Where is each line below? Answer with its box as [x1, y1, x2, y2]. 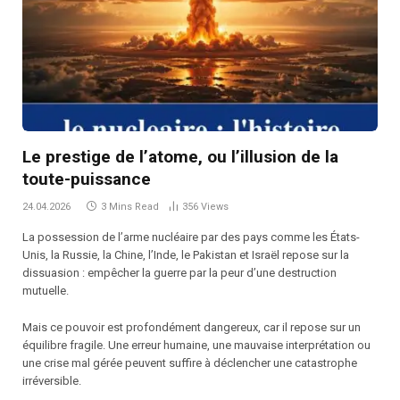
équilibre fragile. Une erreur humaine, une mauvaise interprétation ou [22, 337, 371, 352]
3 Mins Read [101, 200, 159, 212]
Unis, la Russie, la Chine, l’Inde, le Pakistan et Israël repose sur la [22, 247, 349, 262]
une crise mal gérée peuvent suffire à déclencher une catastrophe [22, 355, 357, 370]
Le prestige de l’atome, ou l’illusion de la [22, 146, 338, 167]
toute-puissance [22, 168, 151, 189]
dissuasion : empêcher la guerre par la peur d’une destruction [22, 265, 337, 279]
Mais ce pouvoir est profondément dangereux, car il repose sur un [22, 320, 361, 334]
